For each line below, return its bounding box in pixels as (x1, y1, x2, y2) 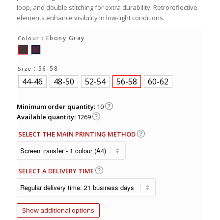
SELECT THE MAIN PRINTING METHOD (18, 129, 137, 138)
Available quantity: (16, 112, 77, 121)
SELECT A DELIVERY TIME (18, 166, 96, 175)
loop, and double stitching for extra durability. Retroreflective (16, 2, 197, 12)
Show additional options (22, 205, 94, 215)
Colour (17, 34, 40, 42)
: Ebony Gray (41, 33, 85, 42)
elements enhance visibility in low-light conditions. (16, 13, 165, 22)
